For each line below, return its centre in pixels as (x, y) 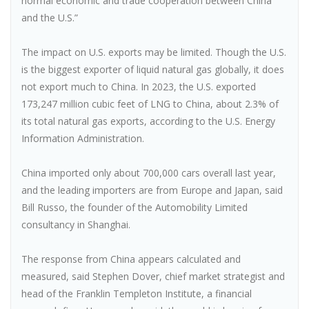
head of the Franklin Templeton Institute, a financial (137, 293)
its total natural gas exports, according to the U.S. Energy (148, 121)
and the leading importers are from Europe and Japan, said (152, 190)
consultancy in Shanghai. (76, 225)
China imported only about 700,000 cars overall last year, (149, 173)
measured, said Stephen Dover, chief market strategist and (153, 276)
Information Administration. (83, 138)
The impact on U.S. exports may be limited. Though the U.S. (154, 52)
